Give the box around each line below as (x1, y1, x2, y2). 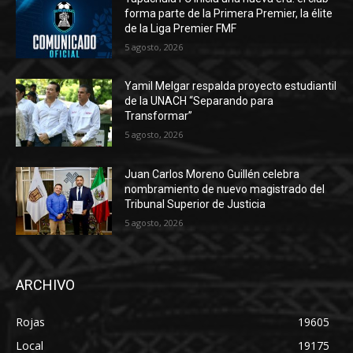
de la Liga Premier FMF (124, 21, 237, 35)
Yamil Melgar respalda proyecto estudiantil (124, 80, 337, 93)
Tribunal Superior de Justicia (124, 198, 266, 211)
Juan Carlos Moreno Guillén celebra (124, 168, 300, 181)
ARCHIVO (16, 276, 75, 293)
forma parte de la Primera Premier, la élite (124, 6, 333, 20)
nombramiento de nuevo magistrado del (124, 183, 325, 196)
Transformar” (124, 110, 193, 123)
